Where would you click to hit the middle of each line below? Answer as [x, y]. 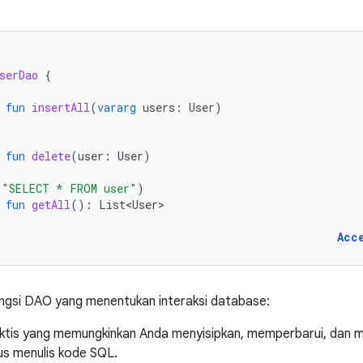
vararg [117, 107]
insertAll [61, 107]
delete [51, 156]
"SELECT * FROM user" [69, 188]
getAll [51, 205]
